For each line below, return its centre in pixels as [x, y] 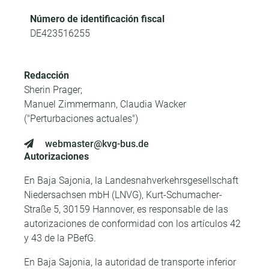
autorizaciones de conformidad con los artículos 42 [132, 224]
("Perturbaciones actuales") [81, 119]
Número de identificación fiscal [97, 19]
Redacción [47, 75]
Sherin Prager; [53, 90]
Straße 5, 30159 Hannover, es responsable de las [126, 209]
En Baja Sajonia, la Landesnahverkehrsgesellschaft [131, 180]
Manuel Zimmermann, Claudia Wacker [105, 104]
